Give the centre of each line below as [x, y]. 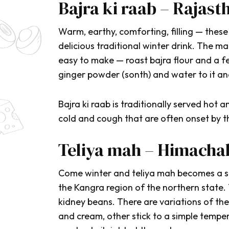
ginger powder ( [91, 75]
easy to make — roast [104, 60]
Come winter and [95, 173]
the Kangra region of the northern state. [143, 188]
